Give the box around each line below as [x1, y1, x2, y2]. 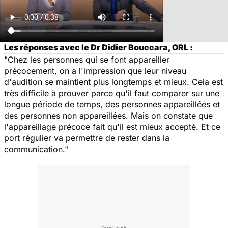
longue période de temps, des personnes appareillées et [4, 99, 220, 109]
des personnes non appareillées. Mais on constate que [4, 110, 213, 121]
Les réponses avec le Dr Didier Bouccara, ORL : [4, 42, 193, 52]
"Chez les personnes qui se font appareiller [4, 54, 169, 65]
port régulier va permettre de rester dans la [4, 132, 169, 143]
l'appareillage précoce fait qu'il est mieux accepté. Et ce [4, 121, 220, 132]
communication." [4, 144, 68, 154]
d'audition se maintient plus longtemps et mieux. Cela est [4, 76, 223, 87]
